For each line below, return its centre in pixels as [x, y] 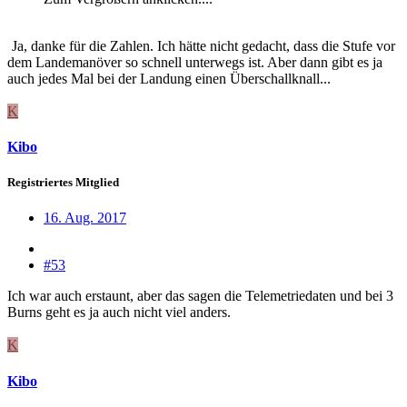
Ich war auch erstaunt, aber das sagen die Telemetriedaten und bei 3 [200, 296]
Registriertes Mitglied [63, 183]
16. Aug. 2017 [85, 218]
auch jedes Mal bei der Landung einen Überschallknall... [169, 78]
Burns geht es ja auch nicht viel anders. [119, 313]
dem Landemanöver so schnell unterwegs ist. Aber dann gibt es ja [195, 62]
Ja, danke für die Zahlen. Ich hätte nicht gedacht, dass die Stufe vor [202, 45]
